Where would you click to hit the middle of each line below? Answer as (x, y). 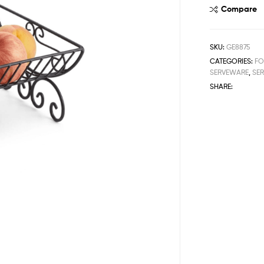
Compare (239, 9)
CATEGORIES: (232, 61)
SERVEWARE (230, 72)
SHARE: (222, 86)
